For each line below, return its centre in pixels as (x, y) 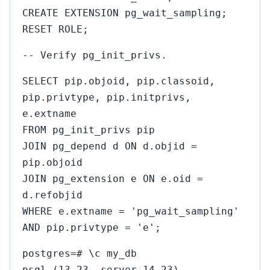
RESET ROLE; (55, 29)
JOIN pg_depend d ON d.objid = (110, 146)
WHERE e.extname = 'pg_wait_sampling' (131, 211)
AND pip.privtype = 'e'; (92, 228)
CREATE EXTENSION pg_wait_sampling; (125, 13)
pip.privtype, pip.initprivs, (107, 97)
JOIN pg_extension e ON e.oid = (113, 179)
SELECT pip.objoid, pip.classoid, (119, 81)
